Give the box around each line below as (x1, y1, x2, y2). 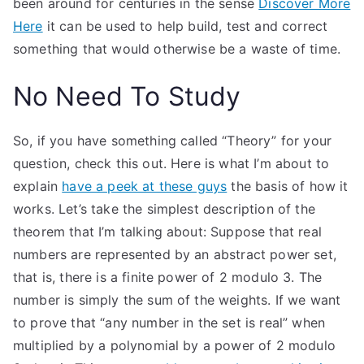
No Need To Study (13, 80, 241, 112)
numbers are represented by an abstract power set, (13, 246, 336, 262)
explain (13, 178, 63, 194)
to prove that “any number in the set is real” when (13, 314, 326, 331)
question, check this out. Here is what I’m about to (13, 155, 330, 171)
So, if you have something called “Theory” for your (13, 132, 332, 149)
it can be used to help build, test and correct (42, 18, 328, 34)
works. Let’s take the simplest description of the (13, 201, 315, 217)
